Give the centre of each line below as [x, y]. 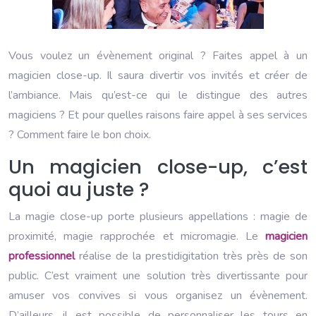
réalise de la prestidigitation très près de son [191, 256]
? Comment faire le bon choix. [80, 134]
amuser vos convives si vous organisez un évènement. [158, 295]
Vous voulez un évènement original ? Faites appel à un [158, 55]
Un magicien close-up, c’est [158, 166]
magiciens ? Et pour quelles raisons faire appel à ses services [158, 115]
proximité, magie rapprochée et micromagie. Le [137, 236]
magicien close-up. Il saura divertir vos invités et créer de [158, 75]
